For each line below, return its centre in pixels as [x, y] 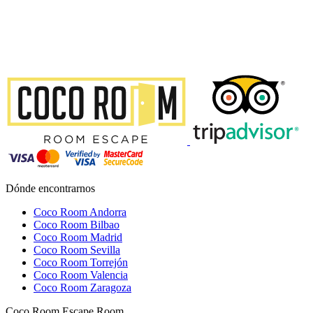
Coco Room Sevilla [77, 249]
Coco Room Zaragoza [82, 287]
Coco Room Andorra [80, 212]
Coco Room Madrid [78, 237]
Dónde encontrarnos [50, 188]
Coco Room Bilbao [77, 224]
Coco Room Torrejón [81, 262]
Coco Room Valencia [81, 275]
